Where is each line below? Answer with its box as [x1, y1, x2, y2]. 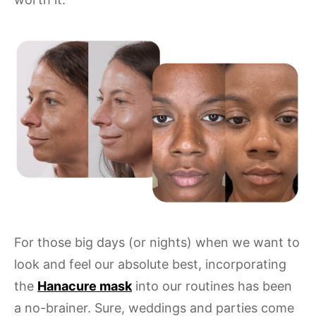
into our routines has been [132, 279, 292, 294]
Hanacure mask [37, 279, 132, 294]
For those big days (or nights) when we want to [14, 235, 300, 250]
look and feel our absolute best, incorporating [14, 257, 286, 272]
